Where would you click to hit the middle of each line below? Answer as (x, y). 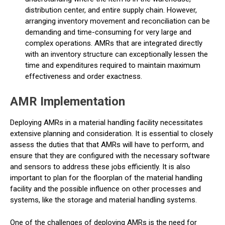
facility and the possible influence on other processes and (105, 189)
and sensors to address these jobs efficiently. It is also (100, 167)
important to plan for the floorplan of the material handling (106, 178)
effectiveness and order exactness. (84, 76)
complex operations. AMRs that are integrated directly (114, 43)
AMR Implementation (68, 101)
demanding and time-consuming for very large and (108, 32)
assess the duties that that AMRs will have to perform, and (107, 145)
